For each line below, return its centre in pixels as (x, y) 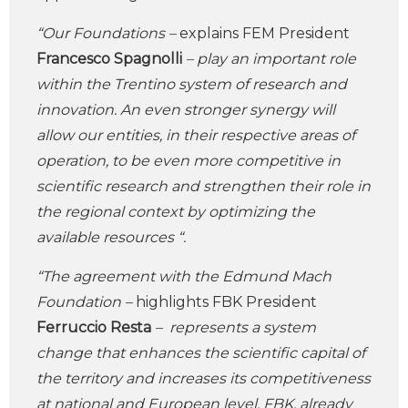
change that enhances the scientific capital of (201, 353)
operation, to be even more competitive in (189, 161)
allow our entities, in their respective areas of (196, 135)
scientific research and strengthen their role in (204, 186)
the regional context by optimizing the (176, 212)
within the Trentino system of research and (192, 84)
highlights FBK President (226, 302)
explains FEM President (263, 33)
